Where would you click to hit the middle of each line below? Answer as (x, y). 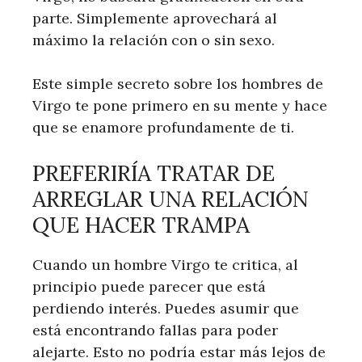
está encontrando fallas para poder (155, 330)
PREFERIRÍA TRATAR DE (154, 173)
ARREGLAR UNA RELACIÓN (170, 199)
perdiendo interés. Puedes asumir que (166, 308)
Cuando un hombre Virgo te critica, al (165, 265)
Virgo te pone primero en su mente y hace (180, 105)
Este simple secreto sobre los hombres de (178, 84)
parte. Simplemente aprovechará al (155, 18)
